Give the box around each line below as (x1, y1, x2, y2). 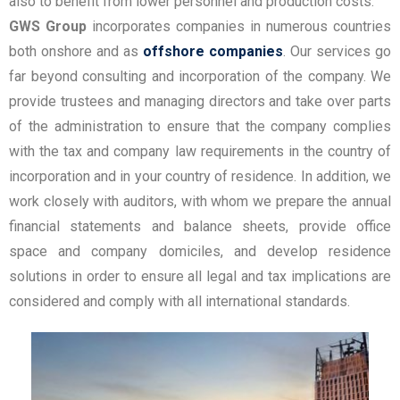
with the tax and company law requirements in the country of (9, 143, 391, 160)
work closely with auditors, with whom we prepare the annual (9, 193, 391, 210)
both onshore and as (9, 43, 143, 60)
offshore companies (143, 43, 283, 60)
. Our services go (283, 43, 391, 60)
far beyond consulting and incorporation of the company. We (9, 68, 391, 85)
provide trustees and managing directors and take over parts (9, 93, 391, 110)
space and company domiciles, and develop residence (9, 243, 391, 260)
